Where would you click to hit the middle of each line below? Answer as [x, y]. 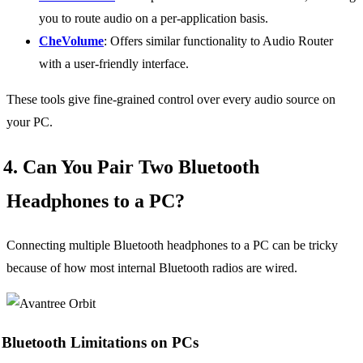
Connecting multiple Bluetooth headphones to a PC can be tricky [172, 245]
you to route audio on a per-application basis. [154, 18]
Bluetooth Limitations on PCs [100, 343]
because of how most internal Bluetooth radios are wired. [152, 267]
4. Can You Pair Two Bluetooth [131, 167]
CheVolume [71, 41]
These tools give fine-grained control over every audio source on [171, 99]
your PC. [30, 122]
